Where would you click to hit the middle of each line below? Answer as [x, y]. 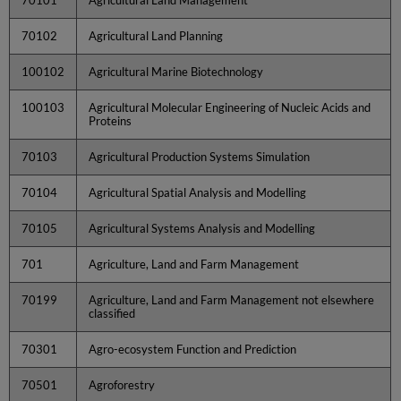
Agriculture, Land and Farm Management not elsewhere [232, 299]
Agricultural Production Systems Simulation [200, 156]
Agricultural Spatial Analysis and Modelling [198, 192]
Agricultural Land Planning [156, 35]
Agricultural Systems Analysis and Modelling [202, 228]
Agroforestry [122, 384]
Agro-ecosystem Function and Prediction [193, 349]
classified [112, 313]
